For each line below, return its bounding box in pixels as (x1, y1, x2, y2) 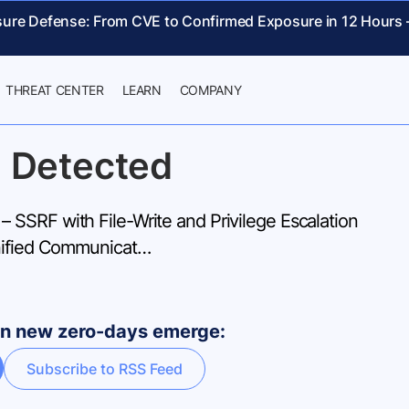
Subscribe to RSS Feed (26, 360, 183, 378)
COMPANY (179, 82, 242, 98)
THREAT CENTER (5, 82, 104, 98)
